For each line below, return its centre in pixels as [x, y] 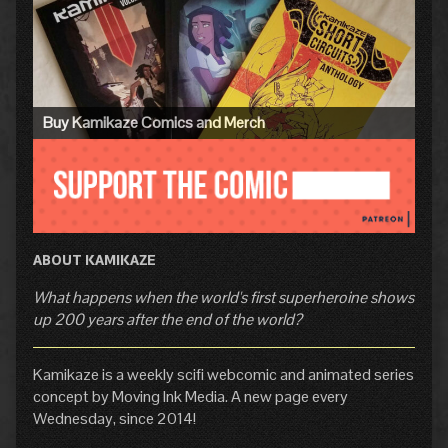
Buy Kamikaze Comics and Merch [154, 123]
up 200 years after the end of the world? [167, 320]
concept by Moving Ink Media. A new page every [190, 397]
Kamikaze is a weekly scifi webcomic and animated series [223, 375]
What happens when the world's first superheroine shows [223, 298]
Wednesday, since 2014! [114, 419]
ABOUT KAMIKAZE [94, 260]
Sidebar [82, 40]
